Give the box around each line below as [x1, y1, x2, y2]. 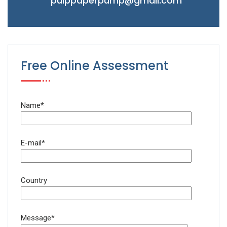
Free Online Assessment [21, 57, 169, 74]
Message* [21, 213, 55, 222]
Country [21, 175, 47, 185]
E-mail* [21, 138, 45, 147]
